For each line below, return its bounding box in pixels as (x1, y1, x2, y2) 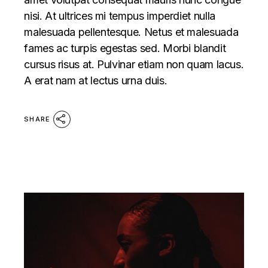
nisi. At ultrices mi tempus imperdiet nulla (24, 9, 215, 22)
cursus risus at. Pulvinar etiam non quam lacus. (24, 57, 244, 71)
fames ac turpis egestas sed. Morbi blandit (24, 41, 226, 54)
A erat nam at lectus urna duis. (24, 74, 167, 87)
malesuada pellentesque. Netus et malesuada (24, 25, 239, 38)
